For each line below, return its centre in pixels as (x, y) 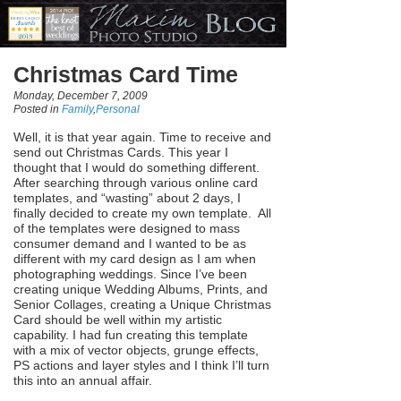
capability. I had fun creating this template (131, 335)
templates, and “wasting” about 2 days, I (127, 198)
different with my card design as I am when (135, 259)
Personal (118, 110)
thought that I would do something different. (137, 168)
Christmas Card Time (126, 74)
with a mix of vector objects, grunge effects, (136, 350)
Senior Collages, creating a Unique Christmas (142, 305)
